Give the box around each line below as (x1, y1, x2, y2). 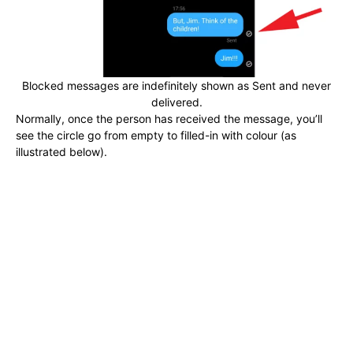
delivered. (150, 95, 203, 109)
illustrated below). (16, 144, 107, 158)
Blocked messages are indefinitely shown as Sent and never (22, 78, 331, 92)
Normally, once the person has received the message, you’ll (16, 111, 322, 125)
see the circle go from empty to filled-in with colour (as (16, 128, 296, 142)
